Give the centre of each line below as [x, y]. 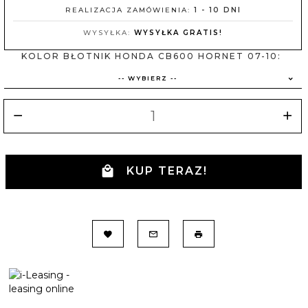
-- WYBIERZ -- [148, 78]
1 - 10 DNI [217, 10]
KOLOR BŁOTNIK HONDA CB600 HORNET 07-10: [153, 56]
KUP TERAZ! [167, 170]
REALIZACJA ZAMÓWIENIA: [129, 10]
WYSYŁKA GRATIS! [178, 32]
